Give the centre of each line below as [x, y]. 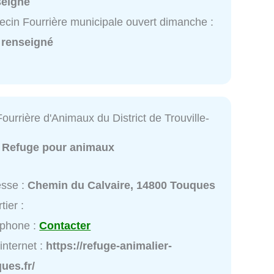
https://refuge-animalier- [109, 246]
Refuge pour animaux [58, 147]
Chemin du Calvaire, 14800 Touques [122, 185]
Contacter [65, 225]
